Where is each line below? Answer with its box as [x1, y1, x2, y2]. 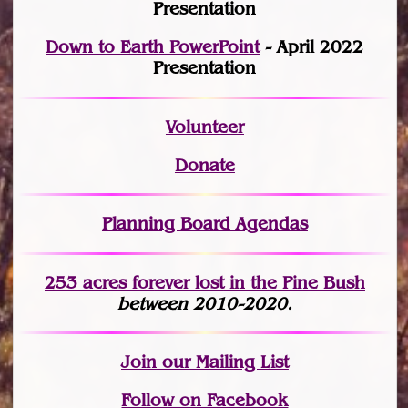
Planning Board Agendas [101, 213, 308, 235]
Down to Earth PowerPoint [46, 36, 260, 58]
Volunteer [165, 116, 244, 138]
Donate [174, 154, 235, 176]
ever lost [154, 271, 224, 293]
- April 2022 [260, 36, 364, 58]
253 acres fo [44, 271, 148, 293]
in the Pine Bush [223, 271, 365, 293]
